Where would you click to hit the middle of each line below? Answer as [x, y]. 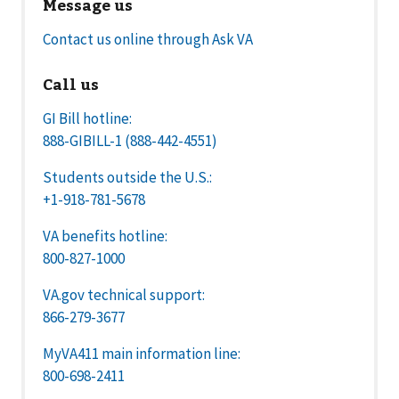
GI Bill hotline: [87, 118]
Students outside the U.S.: [127, 177]
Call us [71, 83]
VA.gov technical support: [124, 294]
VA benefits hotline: [105, 236]
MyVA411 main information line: [142, 353]
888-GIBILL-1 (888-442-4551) [130, 140]
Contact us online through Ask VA [148, 40]
